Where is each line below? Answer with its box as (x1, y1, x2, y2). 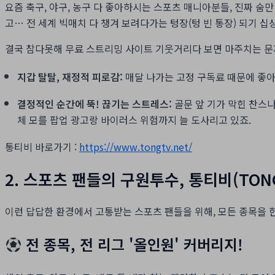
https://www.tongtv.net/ (79, 139, 192, 155)
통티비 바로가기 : (5, 139, 79, 155)
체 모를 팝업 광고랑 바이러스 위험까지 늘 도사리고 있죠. (17, 112, 251, 128)
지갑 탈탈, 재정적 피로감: (17, 69, 123, 85)
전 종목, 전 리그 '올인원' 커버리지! (21, 233, 244, 255)
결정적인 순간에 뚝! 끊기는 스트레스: (17, 96, 172, 112)
